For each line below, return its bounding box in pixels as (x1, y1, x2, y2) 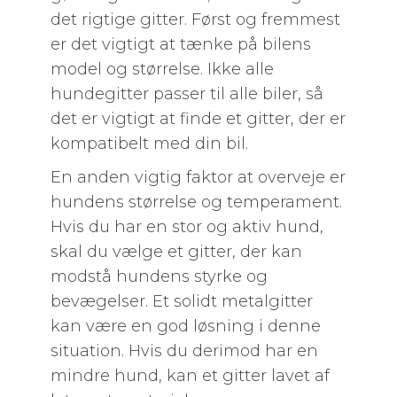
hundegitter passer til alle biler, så (50, 84, 323, 104)
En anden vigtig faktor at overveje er (50, 167, 346, 187)
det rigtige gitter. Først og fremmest (50, 10, 340, 29)
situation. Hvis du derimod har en (50, 341, 318, 361)
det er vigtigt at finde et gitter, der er (50, 109, 346, 128)
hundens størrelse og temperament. (50, 192, 342, 212)
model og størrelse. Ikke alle (50, 59, 274, 79)
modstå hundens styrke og (50, 267, 268, 286)
